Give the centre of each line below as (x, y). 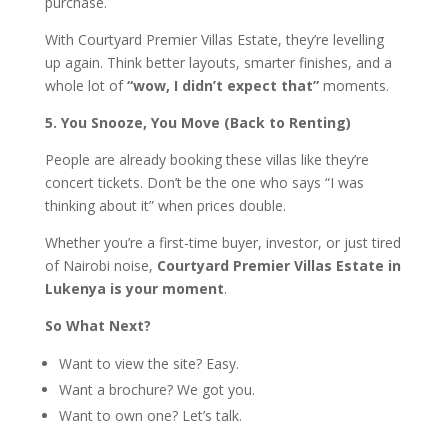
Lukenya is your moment (134, 288)
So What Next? (97, 325)
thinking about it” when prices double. (165, 205)
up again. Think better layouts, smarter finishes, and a (218, 62)
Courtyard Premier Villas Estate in (278, 265)
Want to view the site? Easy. (148, 363)
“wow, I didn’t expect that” (222, 85)
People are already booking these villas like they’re (206, 159)
